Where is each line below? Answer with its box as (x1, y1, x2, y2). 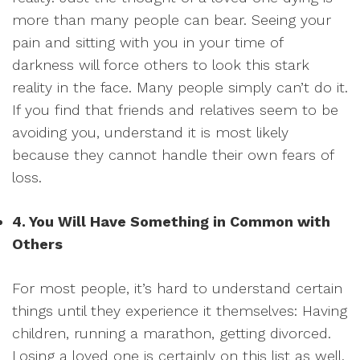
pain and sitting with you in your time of (12, 33, 283, 51)
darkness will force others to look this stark (12, 55, 309, 73)
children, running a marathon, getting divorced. (12, 324, 331, 342)
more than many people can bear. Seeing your (12, 10, 331, 28)
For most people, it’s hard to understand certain (12, 279, 342, 297)
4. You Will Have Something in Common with (12, 212, 330, 230)
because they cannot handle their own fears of (12, 145, 333, 163)
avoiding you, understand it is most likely (12, 123, 288, 141)
